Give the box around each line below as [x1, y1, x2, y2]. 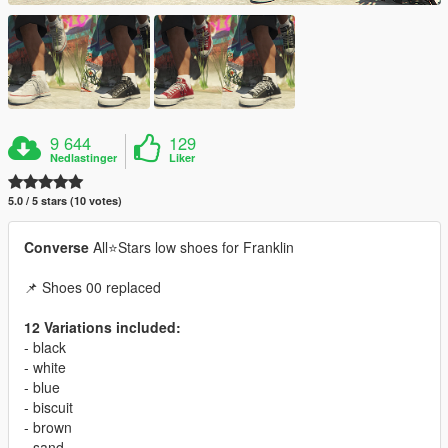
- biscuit [24, 396, 73, 417]
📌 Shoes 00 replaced [24, 276, 161, 297]
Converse [24, 236, 89, 257]
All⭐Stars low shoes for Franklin [89, 236, 294, 257]
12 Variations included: [24, 316, 181, 337]
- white [24, 356, 66, 377]
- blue [24, 376, 60, 397]
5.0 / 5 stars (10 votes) [8, 192, 122, 208]
